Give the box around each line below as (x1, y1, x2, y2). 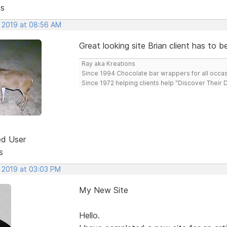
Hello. (79, 210, 100, 220)
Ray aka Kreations (81, 59, 135, 67)
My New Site (79, 184, 128, 195)
